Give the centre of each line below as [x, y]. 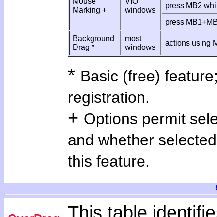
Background [93, 39]
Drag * [84, 47]
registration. [109, 97]
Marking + [90, 10]
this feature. [109, 161]
